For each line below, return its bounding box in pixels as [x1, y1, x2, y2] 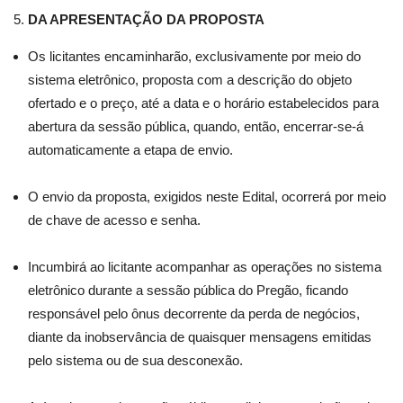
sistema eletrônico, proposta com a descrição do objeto [28, 72, 352, 87]
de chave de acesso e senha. [28, 212, 201, 228]
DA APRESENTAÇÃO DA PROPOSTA [28, 12, 264, 27]
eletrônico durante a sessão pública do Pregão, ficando [28, 282, 348, 298]
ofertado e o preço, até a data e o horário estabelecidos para [28, 95, 379, 111]
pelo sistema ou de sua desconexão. [28, 353, 243, 368]
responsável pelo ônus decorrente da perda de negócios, [28, 306, 360, 321]
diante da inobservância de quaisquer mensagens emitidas [28, 329, 372, 345]
